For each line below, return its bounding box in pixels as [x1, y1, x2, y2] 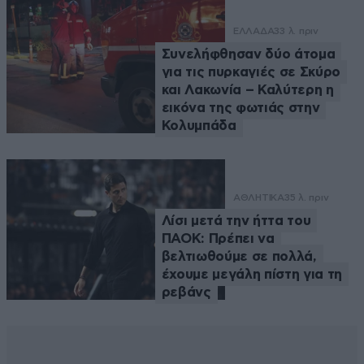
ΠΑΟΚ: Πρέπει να [161, 232, 275, 246]
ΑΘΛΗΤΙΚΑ [232, 192, 284, 204]
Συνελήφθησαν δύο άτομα [161, 47, 336, 62]
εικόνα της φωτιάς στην [161, 101, 320, 115]
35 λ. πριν [284, 192, 329, 204]
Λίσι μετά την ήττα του [161, 214, 311, 228]
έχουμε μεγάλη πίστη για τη [161, 267, 342, 282]
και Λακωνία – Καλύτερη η [161, 83, 334, 97]
